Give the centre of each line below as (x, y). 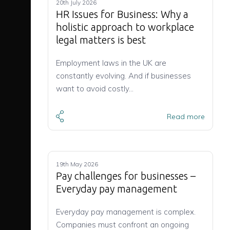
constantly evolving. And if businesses (123, 76)
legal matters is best (101, 40)
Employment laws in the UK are (111, 63)
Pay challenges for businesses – (126, 176)
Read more (186, 116)
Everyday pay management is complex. (126, 212)
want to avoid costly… (95, 89)
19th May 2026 (77, 164)
